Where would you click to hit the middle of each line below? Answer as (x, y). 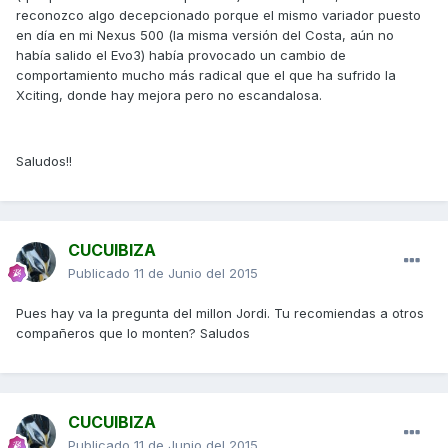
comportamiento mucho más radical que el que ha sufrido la (206, 75)
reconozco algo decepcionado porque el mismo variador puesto (218, 15)
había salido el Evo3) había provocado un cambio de (181, 55)
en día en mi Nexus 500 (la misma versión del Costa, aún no (205, 35)
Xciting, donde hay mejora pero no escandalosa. (169, 95)
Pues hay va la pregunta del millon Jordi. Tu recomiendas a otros (220, 313)
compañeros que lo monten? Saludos (133, 333)
